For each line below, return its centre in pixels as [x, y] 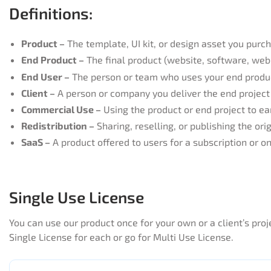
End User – [45, 76]
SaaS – [36, 142]
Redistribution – [58, 126]
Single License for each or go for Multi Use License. [121, 237]
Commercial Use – [61, 109]
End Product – [53, 60]
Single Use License [77, 197]
